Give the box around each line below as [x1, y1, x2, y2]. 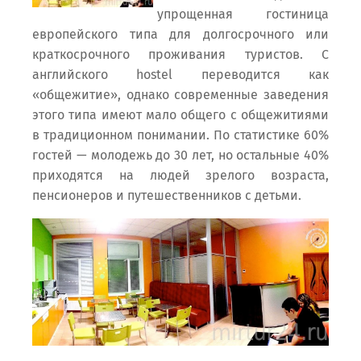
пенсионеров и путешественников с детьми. [32, 188, 301, 204]
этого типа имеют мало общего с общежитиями [32, 107, 329, 123]
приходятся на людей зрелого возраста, [32, 168, 329, 184]
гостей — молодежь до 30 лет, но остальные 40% [32, 147, 329, 164]
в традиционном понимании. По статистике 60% [32, 127, 329, 143]
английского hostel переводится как [32, 67, 329, 83]
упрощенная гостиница [157, 6, 329, 23]
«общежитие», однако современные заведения [32, 87, 329, 103]
